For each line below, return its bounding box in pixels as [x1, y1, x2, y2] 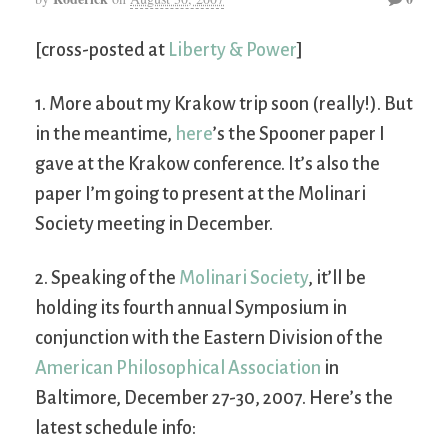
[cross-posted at [35, 39, 168, 60]
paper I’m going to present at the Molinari [35, 183, 366, 204]
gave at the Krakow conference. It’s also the [35, 153, 380, 174]
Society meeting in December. [35, 213, 273, 234]
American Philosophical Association [35, 357, 321, 378]
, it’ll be [308, 267, 366, 288]
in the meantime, [35, 123, 175, 144]
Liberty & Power [168, 39, 297, 60]
